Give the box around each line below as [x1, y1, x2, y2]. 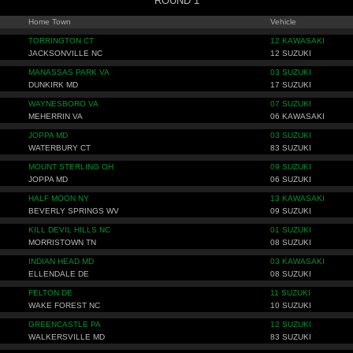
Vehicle [270, 17, 296, 26]
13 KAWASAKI [270, 194, 325, 203]
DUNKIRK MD [28, 80, 78, 89]
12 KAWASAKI [270, 36, 325, 45]
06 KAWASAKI [270, 112, 325, 121]
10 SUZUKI [270, 301, 311, 310]
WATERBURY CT [28, 143, 91, 152]
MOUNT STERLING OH [28, 162, 113, 171]
